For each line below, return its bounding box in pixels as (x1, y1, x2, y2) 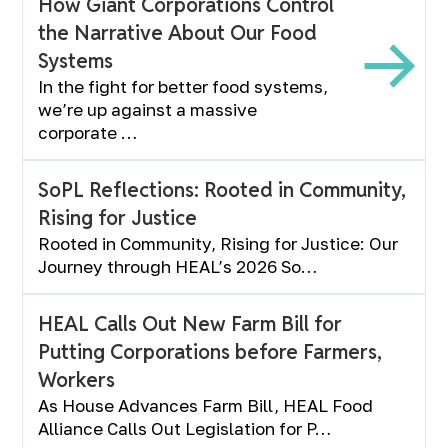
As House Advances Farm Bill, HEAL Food (38, 395, 374, 416)
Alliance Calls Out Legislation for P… (38, 418, 332, 439)
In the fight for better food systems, (38, 76, 329, 97)
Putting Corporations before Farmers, (38, 339, 383, 365)
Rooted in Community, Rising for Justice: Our (38, 233, 399, 254)
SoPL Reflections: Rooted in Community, (38, 177, 407, 203)
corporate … (38, 122, 138, 143)
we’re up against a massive (38, 99, 258, 120)
